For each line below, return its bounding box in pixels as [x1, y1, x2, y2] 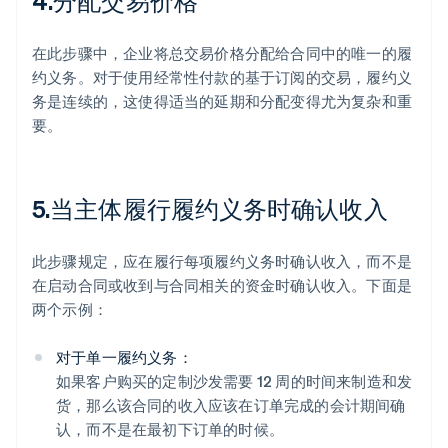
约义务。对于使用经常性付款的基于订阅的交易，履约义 [32, 66, 413, 87]
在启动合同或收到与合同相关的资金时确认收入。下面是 [32, 274, 413, 295]
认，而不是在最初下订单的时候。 [56, 418, 284, 439]
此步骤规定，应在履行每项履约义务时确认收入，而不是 [32, 250, 413, 271]
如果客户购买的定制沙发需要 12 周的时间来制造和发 [56, 370, 413, 391]
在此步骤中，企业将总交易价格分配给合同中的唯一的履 [32, 42, 413, 63]
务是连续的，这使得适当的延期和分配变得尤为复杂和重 [32, 90, 413, 111]
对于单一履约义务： [56, 346, 193, 367]
